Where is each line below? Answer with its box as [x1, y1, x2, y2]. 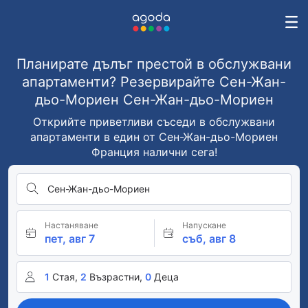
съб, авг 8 [181, 232, 236, 245]
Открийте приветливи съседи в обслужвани [33, 115, 275, 129]
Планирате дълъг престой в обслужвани [16, 56, 291, 72]
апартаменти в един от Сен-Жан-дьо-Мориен [30, 130, 278, 144]
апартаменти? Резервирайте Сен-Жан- [22, 74, 286, 90]
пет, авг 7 [45, 232, 95, 245]
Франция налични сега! [91, 145, 217, 159]
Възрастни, [89, 271, 142, 283]
